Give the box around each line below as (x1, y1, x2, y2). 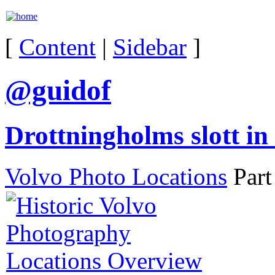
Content (19, 34, 96, 60)
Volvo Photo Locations (5, 163, 227, 190)
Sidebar (113, 34, 187, 60)
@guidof (5, 74, 111, 107)
